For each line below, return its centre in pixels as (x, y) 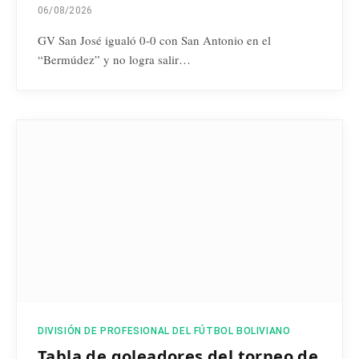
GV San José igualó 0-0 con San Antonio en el (154, 40)
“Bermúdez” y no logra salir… (114, 59)
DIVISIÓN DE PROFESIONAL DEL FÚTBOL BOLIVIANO (164, 331)
